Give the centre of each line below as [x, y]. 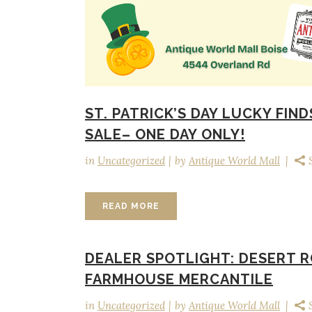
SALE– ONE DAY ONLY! [165, 135]
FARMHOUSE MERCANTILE [179, 279]
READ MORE [131, 206]
